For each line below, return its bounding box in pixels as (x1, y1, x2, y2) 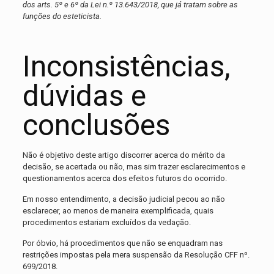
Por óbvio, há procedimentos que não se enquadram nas (22, 239, 223, 248)
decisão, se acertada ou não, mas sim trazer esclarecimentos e (22, 162, 245, 172)
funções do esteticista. (22, 12, 102, 21)
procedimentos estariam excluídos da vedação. (22, 218, 191, 228)
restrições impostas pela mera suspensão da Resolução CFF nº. (22, 250, 250, 260)
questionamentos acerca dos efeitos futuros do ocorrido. (22, 174, 227, 183)
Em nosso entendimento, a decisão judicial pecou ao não (22, 194, 225, 204)
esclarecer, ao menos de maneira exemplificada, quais (22, 206, 213, 216)
